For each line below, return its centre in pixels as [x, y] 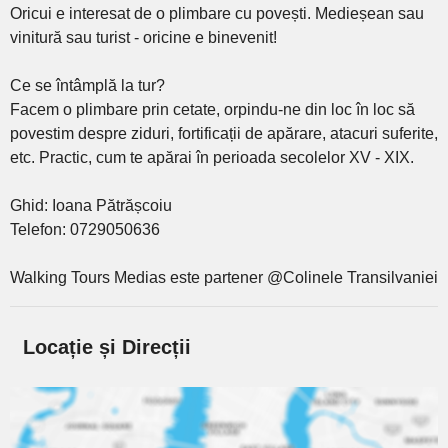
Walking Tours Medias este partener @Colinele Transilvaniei [224, 277]
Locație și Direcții [106, 347]
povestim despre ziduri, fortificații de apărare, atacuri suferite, [224, 133]
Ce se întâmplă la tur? [87, 85]
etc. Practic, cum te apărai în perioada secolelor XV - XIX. [212, 157]
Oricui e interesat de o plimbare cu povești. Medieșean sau [217, 13]
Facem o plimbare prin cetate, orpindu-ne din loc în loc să [212, 109]
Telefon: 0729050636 [85, 229]
